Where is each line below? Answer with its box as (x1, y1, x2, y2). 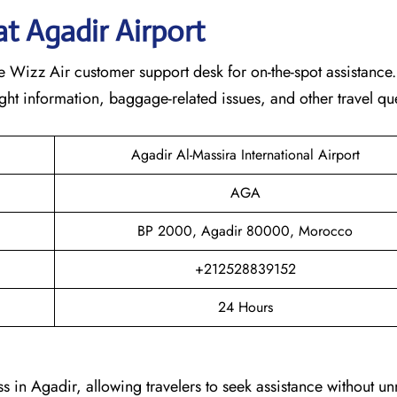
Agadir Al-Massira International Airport (130, 144, 360, 165)
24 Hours (217, 296, 273, 317)
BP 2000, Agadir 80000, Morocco (137, 220, 353, 241)
